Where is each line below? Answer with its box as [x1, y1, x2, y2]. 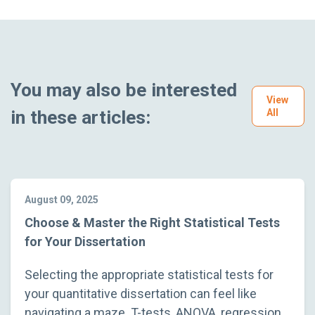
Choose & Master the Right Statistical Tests [25, 214, 280, 230]
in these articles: [11, 105, 150, 128]
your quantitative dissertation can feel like [25, 285, 257, 301]
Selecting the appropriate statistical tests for [25, 266, 274, 282]
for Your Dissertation [25, 233, 146, 249]
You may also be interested [11, 78, 237, 101]
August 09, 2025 [25, 193, 98, 205]
